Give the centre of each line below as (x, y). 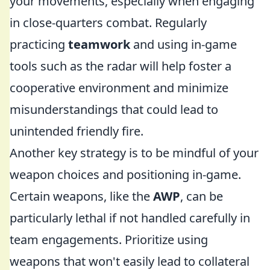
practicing (39, 44)
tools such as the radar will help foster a (121, 66)
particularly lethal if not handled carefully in (130, 218)
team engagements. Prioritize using (109, 240)
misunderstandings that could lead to (114, 109)
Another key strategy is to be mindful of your (134, 153)
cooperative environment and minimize (119, 88)
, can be (202, 196)
